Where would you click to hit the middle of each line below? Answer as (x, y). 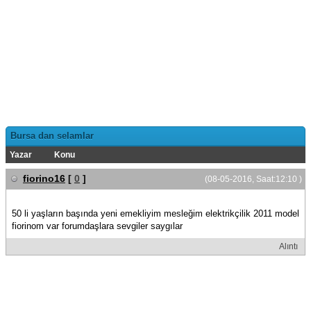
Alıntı (288, 246)
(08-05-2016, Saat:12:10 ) (253, 179)
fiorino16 (44, 178)
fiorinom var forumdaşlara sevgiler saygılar (97, 226)
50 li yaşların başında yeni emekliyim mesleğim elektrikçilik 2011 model (155, 213)
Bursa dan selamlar (52, 136)
